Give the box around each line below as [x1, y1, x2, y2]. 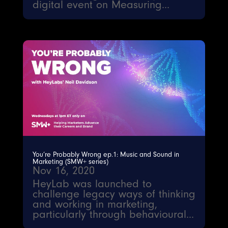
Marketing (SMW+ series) [32, 157, 108, 166]
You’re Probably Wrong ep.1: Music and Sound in [32, 150, 179, 159]
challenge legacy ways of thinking [32, 187, 195, 201]
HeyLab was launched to [32, 177, 152, 191]
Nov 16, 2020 [32, 164, 95, 178]
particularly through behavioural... [32, 208, 194, 221]
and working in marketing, [32, 197, 157, 211]
